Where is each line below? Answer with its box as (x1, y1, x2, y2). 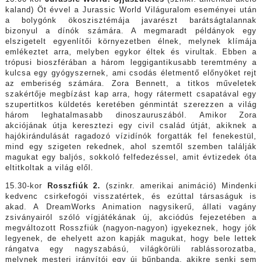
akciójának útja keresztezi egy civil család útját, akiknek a (5, 122, 257, 130)
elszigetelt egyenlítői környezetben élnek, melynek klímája (5, 37, 257, 46)
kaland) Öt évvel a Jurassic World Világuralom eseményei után (5, 6, 257, 15)
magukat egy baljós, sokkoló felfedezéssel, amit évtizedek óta (5, 153, 257, 162)
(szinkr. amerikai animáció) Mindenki (106, 181, 257, 190)
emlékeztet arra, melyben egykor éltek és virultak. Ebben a (5, 48, 257, 57)
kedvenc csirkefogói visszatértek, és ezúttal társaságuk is (5, 192, 257, 201)
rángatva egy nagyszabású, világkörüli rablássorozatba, (5, 244, 257, 253)
